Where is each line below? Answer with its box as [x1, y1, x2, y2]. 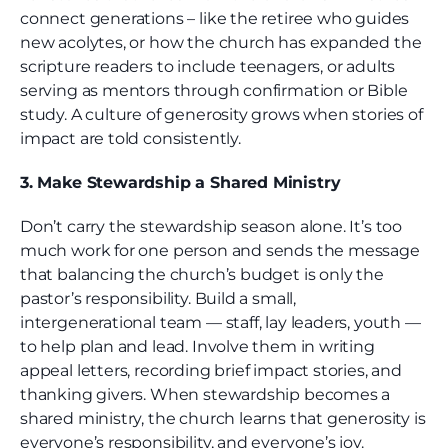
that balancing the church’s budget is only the [20, 265, 384, 285]
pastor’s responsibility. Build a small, [20, 289, 296, 309]
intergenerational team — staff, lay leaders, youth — [20, 313, 421, 333]
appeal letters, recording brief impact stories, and [20, 361, 402, 381]
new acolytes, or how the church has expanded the [20, 33, 422, 53]
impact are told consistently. [20, 129, 241, 149]
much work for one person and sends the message [20, 241, 420, 261]
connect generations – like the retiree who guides [20, 9, 410, 29]
